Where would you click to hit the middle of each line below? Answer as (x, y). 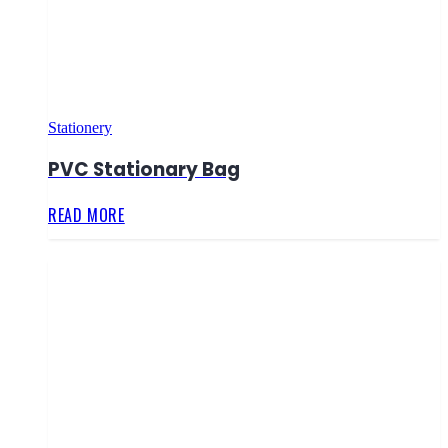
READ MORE (86, 215)
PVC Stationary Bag (144, 170)
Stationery (80, 127)
